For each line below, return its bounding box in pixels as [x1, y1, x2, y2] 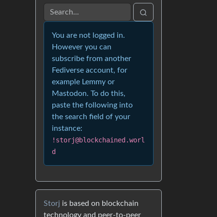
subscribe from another [52, 55, 131, 63]
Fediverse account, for [52, 66, 127, 75]
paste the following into [52, 101, 133, 109]
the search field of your [52, 113, 130, 121]
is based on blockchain [60, 200, 139, 208]
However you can [52, 43, 111, 51]
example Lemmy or [52, 78, 115, 86]
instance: [52, 124, 82, 133]
